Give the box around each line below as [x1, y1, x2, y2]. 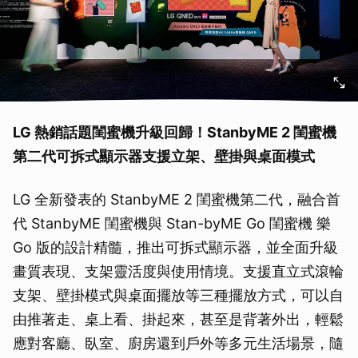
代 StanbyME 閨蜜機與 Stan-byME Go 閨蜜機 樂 [13, 215, 331, 232]
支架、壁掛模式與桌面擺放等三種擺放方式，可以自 [13, 287, 344, 304]
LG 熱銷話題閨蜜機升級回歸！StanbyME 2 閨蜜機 [13, 124, 336, 141]
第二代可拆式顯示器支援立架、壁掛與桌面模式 [13, 148, 315, 165]
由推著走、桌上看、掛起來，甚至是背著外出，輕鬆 [13, 311, 344, 328]
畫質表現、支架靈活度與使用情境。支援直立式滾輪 [13, 263, 344, 280]
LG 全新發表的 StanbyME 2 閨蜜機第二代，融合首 [13, 191, 340, 208]
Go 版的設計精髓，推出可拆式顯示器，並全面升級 [13, 239, 338, 256]
